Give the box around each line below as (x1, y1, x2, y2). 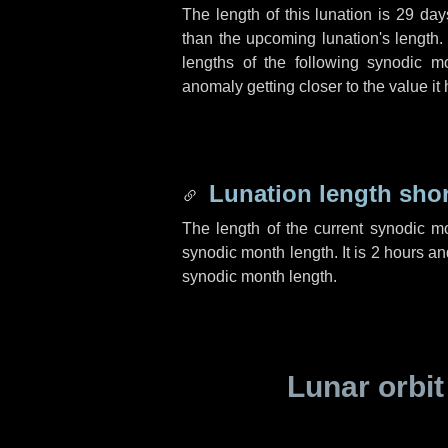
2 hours (370, 244, 425, 261)
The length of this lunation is (182, 6, 396, 23)
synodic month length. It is (182, 244, 371, 261)
